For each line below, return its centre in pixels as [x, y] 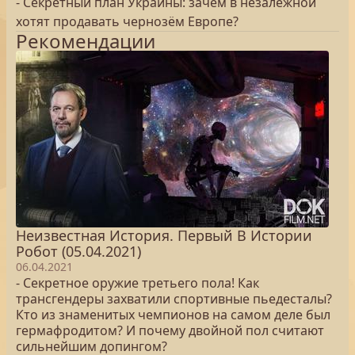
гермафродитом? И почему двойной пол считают [170, 330]
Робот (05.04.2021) [78, 251]
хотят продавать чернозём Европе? [127, 21]
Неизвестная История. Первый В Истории [164, 235]
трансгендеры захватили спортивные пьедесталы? [174, 299]
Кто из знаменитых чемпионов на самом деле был [173, 315]
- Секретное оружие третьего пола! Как [137, 283]
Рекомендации [86, 41]
